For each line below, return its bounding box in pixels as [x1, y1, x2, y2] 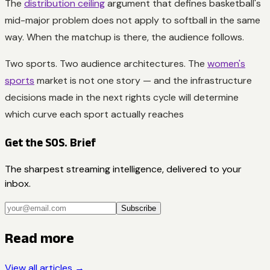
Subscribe [121, 204, 156, 213]
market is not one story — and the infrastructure [34, 74, 252, 87]
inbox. [5, 177, 31, 190]
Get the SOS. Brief [5, 136, 96, 149]
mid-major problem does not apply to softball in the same [5, 13, 260, 27]
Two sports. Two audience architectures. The [5, 57, 207, 70]
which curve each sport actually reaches [5, 107, 184, 121]
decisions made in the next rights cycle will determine [5, 90, 239, 104]
